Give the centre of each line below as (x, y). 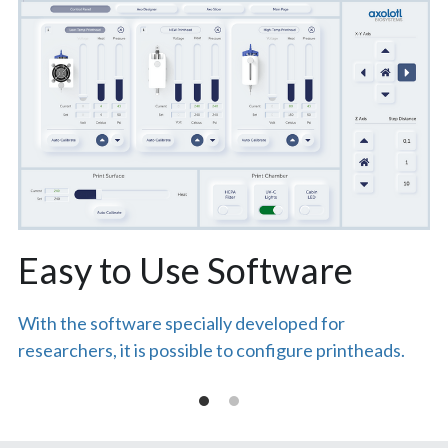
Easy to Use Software (186, 270)
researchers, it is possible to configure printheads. (212, 350)
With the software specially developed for (182, 323)
